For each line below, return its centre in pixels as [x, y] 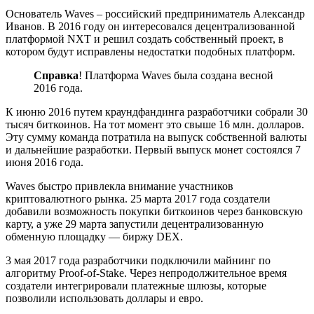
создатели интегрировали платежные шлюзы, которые [136, 285]
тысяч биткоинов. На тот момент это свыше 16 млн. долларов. [155, 124]
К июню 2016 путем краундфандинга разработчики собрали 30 [157, 111]
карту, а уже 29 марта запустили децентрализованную [135, 224]
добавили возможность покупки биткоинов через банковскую [154, 211]
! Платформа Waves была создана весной [176, 75]
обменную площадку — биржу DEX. [94, 236]
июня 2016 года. [45, 162]
